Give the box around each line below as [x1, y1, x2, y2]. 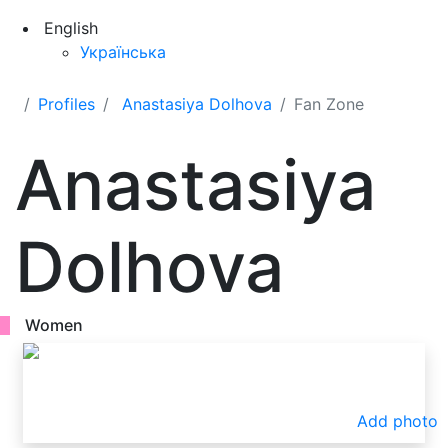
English [44, 18, 98, 38]
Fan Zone [294, 94, 364, 114]
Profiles [38, 94, 95, 114]
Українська [80, 42, 166, 62]
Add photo [357, 411, 438, 431]
